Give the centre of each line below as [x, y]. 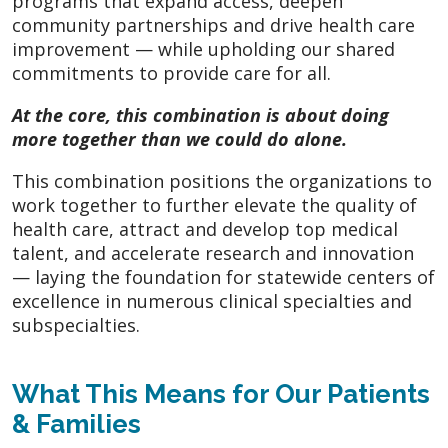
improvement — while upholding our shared [203, 49]
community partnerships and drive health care [213, 25]
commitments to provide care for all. [171, 73]
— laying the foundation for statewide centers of [223, 277]
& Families [76, 424]
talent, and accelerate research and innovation [213, 253]
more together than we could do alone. [179, 139]
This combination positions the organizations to [222, 181]
